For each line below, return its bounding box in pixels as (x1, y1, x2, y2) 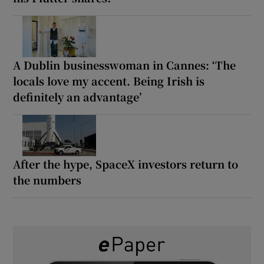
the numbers (13, 171, 82, 187)
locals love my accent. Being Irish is (13, 72, 205, 88)
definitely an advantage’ (13, 88, 142, 104)
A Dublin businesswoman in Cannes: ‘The (13, 57, 236, 72)
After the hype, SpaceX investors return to (13, 156, 239, 171)
